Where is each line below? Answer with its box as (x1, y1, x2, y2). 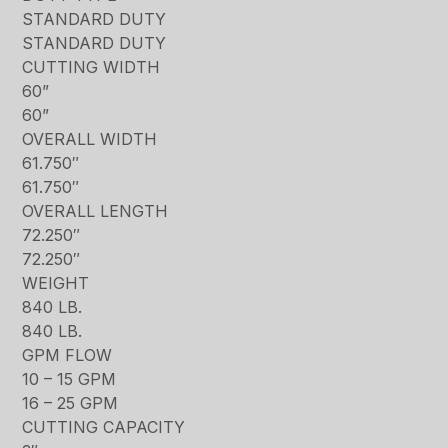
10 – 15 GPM (22, 369, 117, 390)
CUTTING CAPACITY (22, 417, 186, 438)
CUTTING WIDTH (22, 57, 161, 78)
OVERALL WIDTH (22, 129, 158, 150)
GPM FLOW (22, 345, 113, 366)
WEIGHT (22, 273, 90, 294)
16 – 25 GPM (22, 393, 119, 414)
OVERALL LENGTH (22, 201, 169, 222)
